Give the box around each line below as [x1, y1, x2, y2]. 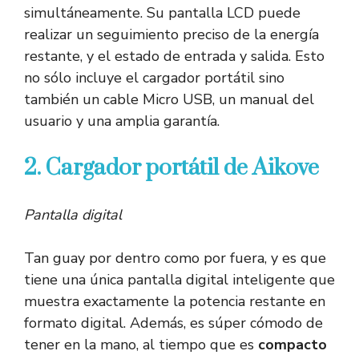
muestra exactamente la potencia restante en [24, 292, 325, 312]
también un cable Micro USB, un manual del [24, 90, 314, 110]
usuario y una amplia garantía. [24, 111, 220, 131]
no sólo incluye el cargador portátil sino [24, 68, 284, 88]
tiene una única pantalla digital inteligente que [24, 270, 335, 290]
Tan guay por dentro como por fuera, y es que [24, 248, 326, 268]
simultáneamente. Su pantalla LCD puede [24, 3, 301, 23]
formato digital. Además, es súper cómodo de [24, 313, 323, 333]
